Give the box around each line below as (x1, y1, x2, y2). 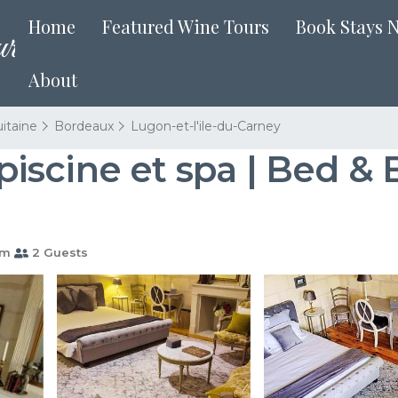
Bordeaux (54, 118, 114, 134)
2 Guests (28, 245, 88, 259)
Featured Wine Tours (102, 14, 270, 38)
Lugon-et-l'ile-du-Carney (131, 118, 281, 134)
